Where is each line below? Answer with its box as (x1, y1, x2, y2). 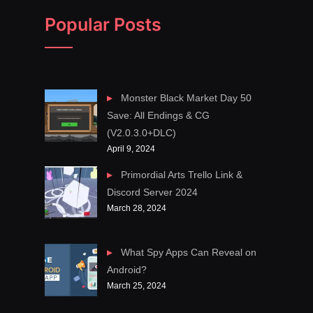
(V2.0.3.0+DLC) (107, 126, 177, 138)
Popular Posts (45, 13, 161, 35)
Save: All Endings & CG (107, 109, 210, 121)
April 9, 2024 (107, 143, 156, 153)
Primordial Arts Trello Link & (120, 169, 242, 181)
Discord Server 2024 (107, 187, 198, 198)
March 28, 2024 (107, 203, 167, 213)
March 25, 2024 (107, 280, 167, 290)
